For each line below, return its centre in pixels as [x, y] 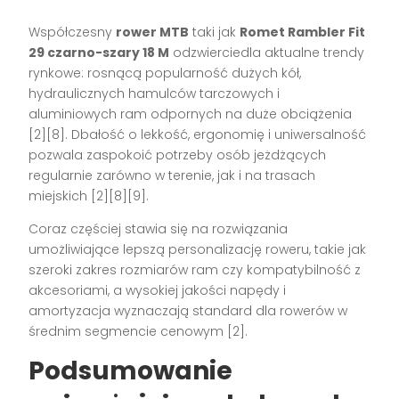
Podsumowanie [131, 370]
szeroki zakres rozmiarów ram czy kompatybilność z [195, 269]
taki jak [215, 32]
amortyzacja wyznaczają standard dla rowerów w [188, 310]
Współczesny [73, 32]
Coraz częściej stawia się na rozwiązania [159, 228]
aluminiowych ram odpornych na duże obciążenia [191, 114]
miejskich [60, 195]
